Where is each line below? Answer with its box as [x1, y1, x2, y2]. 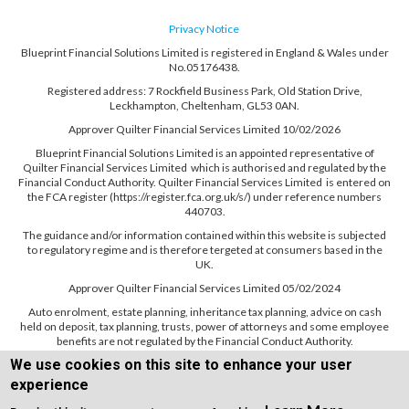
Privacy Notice [169, 21, 240, 36]
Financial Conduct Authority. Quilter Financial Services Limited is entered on [18, 174, 391, 189]
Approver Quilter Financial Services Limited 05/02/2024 [68, 280, 341, 295]
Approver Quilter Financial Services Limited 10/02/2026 [68, 121, 341, 136]
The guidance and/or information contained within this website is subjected [23, 227, 386, 242]
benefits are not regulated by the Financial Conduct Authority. [56, 333, 353, 348]
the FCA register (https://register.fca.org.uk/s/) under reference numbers [27, 189, 382, 204]
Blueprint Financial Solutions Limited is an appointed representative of [35, 145, 374, 160]
